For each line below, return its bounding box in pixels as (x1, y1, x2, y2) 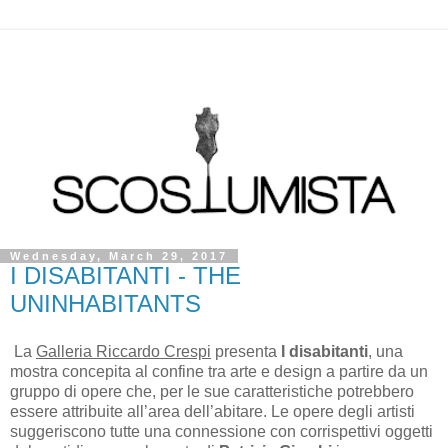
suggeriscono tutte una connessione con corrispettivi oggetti (10, 422, 433, 440)
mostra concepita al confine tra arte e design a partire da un (10, 362, 428, 380)
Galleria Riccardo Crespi (36, 342, 211, 360)
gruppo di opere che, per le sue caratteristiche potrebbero (10, 382, 414, 400)
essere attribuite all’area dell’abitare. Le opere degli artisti (10, 402, 415, 420)
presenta (211, 342, 277, 360)
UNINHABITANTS (10, 290, 201, 317)
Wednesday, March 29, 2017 (10, 250, 228, 262)
